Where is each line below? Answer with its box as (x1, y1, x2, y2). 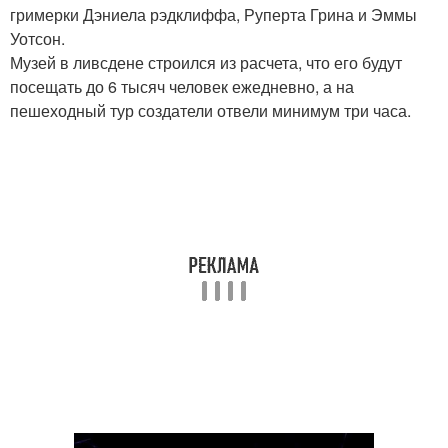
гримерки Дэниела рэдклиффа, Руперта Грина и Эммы (10, 3, 417, 27)
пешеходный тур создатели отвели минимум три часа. (10, 99, 411, 123)
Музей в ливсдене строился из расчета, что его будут (10, 51, 402, 75)
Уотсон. (10, 27, 65, 51)
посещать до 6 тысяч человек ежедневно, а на (10, 75, 354, 99)
